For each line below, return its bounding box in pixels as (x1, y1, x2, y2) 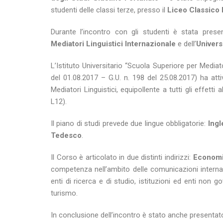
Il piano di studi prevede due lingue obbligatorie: (51, 119, 208, 128)
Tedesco (51, 131, 82, 140)
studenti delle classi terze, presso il (51, 5, 167, 15)
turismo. (51, 189, 78, 198)
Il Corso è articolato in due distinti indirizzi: (51, 153, 193, 162)
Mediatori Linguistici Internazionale (51, 39, 176, 49)
